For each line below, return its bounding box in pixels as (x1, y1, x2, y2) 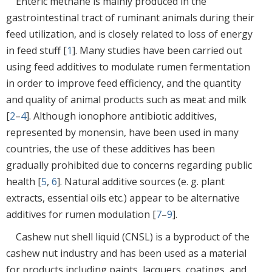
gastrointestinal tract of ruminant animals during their (6, 10, 254, 24)
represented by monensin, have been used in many (6, 125, 239, 139)
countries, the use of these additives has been (6, 141, 215, 155)
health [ (6, 174, 41, 188)
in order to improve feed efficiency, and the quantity (6, 76, 241, 90)
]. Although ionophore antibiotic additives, (26, 109, 217, 123)
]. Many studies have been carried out (72, 43, 242, 57)
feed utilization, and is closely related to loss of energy (6, 27, 253, 41)
